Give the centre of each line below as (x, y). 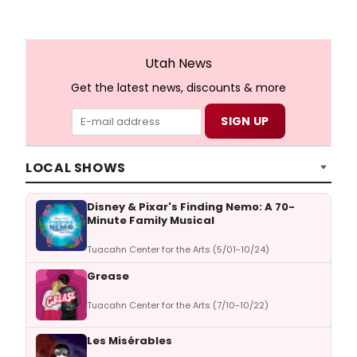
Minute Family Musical (151, 221)
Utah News (178, 64)
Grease (108, 277)
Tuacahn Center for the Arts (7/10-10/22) (178, 306)
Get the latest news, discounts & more (178, 88)
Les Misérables (129, 341)
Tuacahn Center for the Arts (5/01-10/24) (178, 250)
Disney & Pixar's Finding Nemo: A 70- (191, 207)
